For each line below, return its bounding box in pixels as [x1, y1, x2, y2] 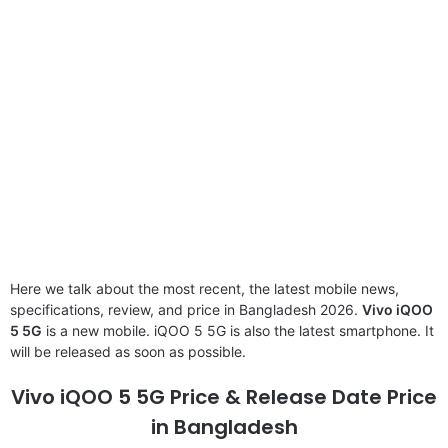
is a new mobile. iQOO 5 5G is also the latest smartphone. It [42, 321, 434, 339]
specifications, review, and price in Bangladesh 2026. [10, 300, 362, 318]
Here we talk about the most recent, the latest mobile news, [10, 279, 399, 297]
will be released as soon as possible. [10, 342, 246, 360]
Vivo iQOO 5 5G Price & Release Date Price [11, 382, 437, 411]
